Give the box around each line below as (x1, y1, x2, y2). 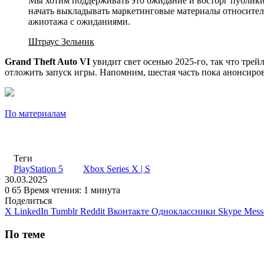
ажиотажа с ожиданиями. (28, 16, 130, 27)
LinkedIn (14, 206, 48, 216)
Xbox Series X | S (83, 163, 150, 174)
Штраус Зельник (28, 36, 94, 47)
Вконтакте (107, 206, 149, 216)
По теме (5, 227, 45, 240)
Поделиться (5, 195, 52, 206)
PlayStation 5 (14, 163, 63, 174)
